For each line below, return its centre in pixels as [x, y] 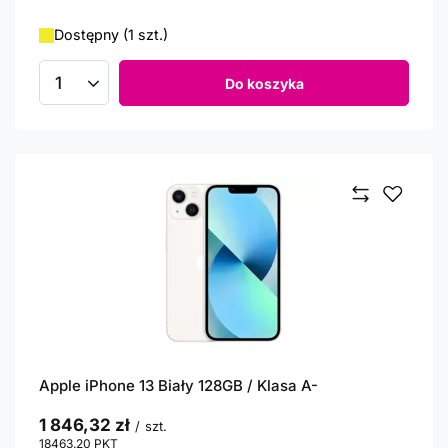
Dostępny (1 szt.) [111, 34]
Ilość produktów [113, 91]
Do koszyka [264, 83]
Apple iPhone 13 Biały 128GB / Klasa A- [178, 385]
